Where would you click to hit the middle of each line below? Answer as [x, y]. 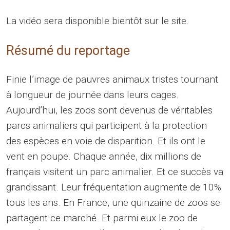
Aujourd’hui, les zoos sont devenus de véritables [109, 110]
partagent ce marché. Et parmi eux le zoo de [102, 218]
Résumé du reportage [68, 50]
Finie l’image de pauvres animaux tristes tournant [112, 79]
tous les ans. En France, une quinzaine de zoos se [113, 202]
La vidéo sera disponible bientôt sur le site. [98, 21]
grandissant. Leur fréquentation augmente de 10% [114, 187]
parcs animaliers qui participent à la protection [107, 125]
